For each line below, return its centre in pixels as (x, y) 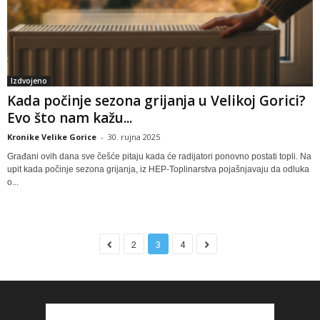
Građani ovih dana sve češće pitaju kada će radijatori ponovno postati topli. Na (159, 156)
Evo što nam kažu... (70, 117)
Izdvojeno (29, 80)
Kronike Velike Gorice (52, 136)
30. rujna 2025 (134, 136)
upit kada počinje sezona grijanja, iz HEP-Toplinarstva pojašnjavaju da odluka (158, 169)
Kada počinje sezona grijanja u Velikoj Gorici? (156, 100)
